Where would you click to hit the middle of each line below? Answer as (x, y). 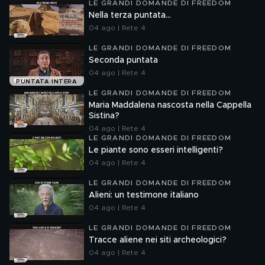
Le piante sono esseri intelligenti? (156, 150)
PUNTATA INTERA (47, 82)
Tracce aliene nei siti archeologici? (158, 240)
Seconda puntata (123, 60)
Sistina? (104, 116)
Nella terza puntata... (130, 15)
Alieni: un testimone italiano (144, 195)
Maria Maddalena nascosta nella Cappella (170, 105)
